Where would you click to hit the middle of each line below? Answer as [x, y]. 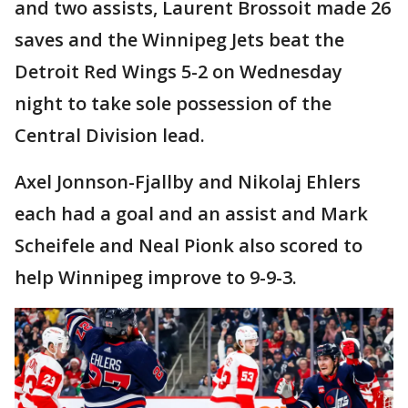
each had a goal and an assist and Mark [191, 214]
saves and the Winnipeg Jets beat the [179, 40]
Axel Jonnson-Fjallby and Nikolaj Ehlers [188, 182]
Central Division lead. [110, 135]
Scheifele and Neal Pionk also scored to [189, 245]
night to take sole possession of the [173, 103]
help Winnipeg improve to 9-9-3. [156, 277]
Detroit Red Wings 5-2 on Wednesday [178, 71]
